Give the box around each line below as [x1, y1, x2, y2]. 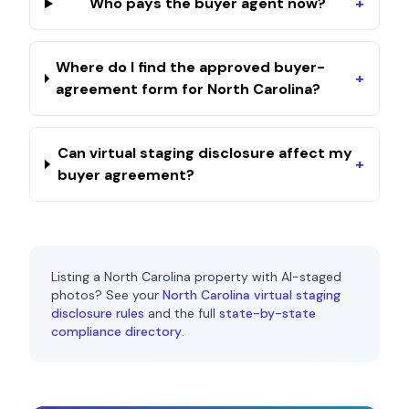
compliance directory [51, 323, 182, 340]
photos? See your [51, 287, 159, 303]
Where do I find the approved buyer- [56, 58, 326, 77]
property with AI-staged [191, 268, 341, 285]
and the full [148, 305, 215, 321]
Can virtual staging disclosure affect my [57, 143, 352, 163]
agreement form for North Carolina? [56, 79, 321, 99]
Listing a [51, 268, 104, 285]
